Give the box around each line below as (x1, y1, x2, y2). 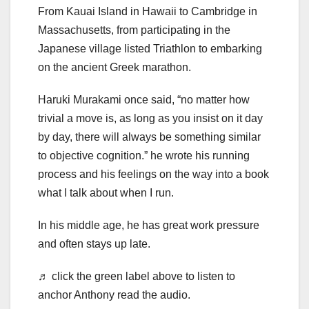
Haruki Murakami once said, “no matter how (38, 94, 250, 106)
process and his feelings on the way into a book (38, 168, 269, 181)
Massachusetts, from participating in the (38, 24, 230, 37)
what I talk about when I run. (38, 187, 174, 199)
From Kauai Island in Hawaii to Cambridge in (38, 6, 257, 18)
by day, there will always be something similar (38, 131, 261, 143)
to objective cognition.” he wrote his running (38, 150, 250, 162)
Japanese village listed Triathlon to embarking (38, 43, 262, 55)
